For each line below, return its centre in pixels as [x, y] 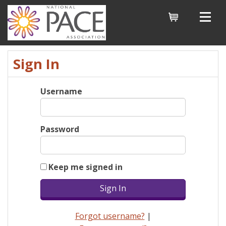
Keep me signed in [86, 167]
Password [60, 129]
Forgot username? [110, 216]
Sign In [36, 64]
